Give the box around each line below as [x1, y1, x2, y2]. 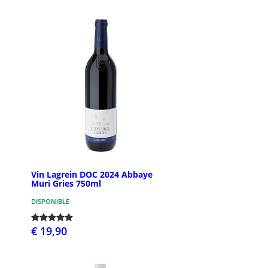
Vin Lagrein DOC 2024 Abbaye [31, 168, 153, 180]
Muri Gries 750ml [31, 177, 101, 189]
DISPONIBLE [31, 196, 69, 206]
